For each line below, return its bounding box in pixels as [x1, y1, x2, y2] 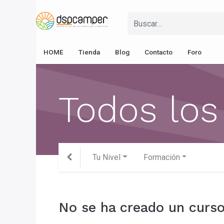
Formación [143, 152, 180, 162]
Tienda [78, 48, 100, 56]
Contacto [144, 48, 172, 56]
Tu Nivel [92, 152, 120, 162]
